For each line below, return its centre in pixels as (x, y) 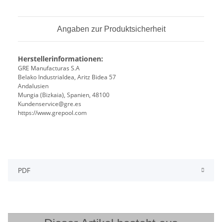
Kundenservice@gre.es (50, 104)
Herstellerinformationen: (60, 59)
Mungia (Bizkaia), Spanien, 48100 (64, 95)
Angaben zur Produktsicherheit (111, 29)
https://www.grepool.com (52, 113)
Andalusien (33, 86)
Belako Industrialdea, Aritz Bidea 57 (67, 77)
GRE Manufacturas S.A (49, 68)
